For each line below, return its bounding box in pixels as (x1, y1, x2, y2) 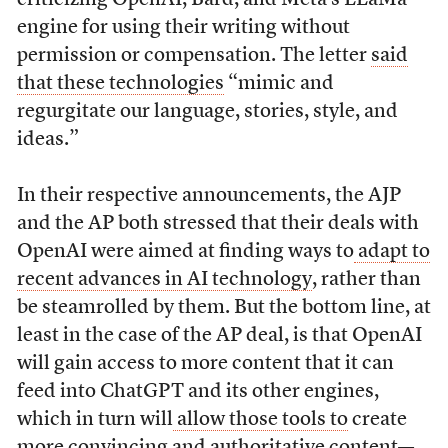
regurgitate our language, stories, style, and (16, 101, 398, 122)
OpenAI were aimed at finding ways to (16, 241, 354, 262)
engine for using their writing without (16, 17, 350, 38)
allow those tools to (176, 409, 348, 430)
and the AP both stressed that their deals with (16, 213, 419, 234)
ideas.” (16, 129, 79, 150)
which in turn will (16, 409, 173, 430)
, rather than (311, 269, 421, 290)
